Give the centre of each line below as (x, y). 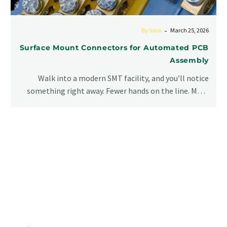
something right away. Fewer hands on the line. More (118, 91)
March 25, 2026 (190, 30)
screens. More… (181, 104)
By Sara (151, 30)
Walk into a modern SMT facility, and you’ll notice (123, 78)
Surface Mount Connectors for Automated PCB (114, 48)
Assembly (189, 61)
